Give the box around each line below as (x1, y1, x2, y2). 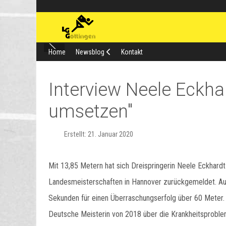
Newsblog (76, 48, 104, 56)
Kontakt (121, 48, 143, 56)
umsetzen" (48, 101, 133, 122)
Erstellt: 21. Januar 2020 (64, 130, 133, 139)
